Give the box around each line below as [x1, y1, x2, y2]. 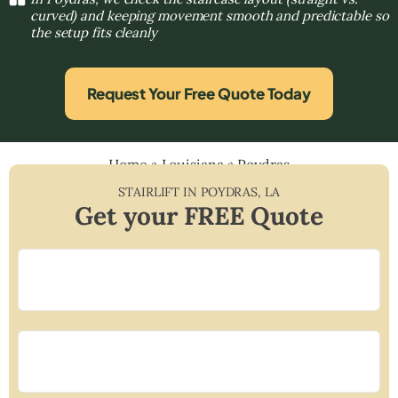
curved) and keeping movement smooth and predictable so [30, 6, 389, 24]
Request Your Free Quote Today [86, 83, 312, 103]
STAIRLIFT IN [118, 183, 201, 200]
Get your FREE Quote [75, 199, 323, 232]
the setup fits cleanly [30, 23, 157, 41]
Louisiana [161, 155, 224, 173]
